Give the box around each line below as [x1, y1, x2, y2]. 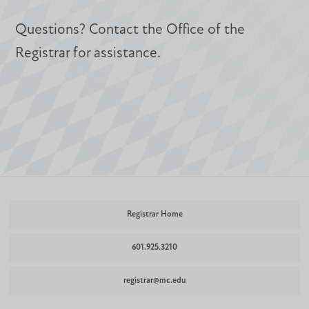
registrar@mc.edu [123, 277, 186, 286]
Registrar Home [126, 210, 183, 219]
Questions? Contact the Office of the [15, 23, 246, 38]
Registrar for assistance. [15, 46, 161, 61]
